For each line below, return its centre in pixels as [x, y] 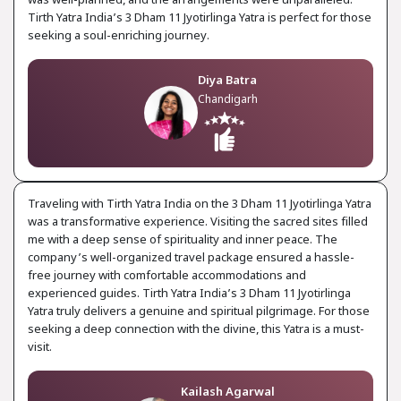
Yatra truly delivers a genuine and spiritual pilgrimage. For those [199, 311]
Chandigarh [227, 100]
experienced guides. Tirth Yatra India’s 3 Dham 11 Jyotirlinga [189, 294]
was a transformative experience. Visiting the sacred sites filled [198, 222]
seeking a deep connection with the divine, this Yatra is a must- [196, 329]
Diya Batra [227, 81]
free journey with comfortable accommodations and [167, 276]
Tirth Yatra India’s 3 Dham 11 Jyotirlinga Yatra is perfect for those [200, 18]
